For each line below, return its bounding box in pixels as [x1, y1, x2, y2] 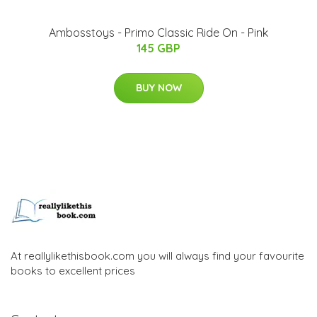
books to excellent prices [11, 264, 135, 278]
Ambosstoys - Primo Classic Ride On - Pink [49, 25, 268, 40]
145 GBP [137, 41, 180, 56]
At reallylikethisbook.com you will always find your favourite [11, 249, 304, 263]
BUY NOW [135, 81, 182, 95]
